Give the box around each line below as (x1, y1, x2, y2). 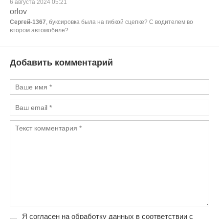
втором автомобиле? (10, 27, 68, 34)
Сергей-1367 (10, 19, 46, 25)
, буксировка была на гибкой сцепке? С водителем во (46, 19, 193, 25)
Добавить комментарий (10, 58, 113, 67)
